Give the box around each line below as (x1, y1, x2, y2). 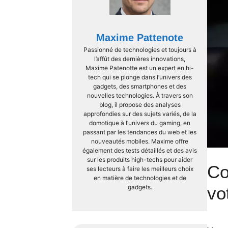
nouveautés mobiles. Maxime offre (91, 137, 188, 145)
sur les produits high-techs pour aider (87, 155, 192, 163)
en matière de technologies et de (93, 174, 186, 182)
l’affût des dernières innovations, (94, 54, 185, 63)
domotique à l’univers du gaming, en (89, 119, 190, 127)
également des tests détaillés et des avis (82, 146, 197, 154)
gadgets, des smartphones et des (93, 82, 186, 90)
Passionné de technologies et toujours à (83, 45, 196, 53)
